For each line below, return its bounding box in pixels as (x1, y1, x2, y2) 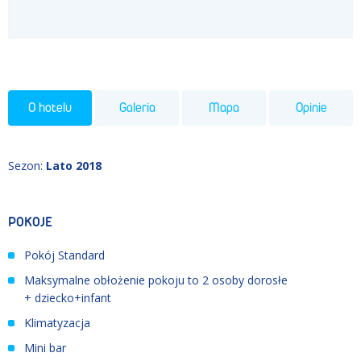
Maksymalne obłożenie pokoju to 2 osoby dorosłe (24, 272, 288, 288)
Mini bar (24, 340, 66, 356)
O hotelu (28, 99, 72, 115)
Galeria (118, 99, 156, 115)
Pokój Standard (24, 247, 105, 263)
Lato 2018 (46, 157, 102, 173)
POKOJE (8, 214, 52, 230)
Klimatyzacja (24, 315, 90, 330)
